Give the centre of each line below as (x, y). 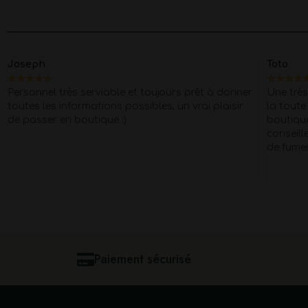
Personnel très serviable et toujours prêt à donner (130, 92)
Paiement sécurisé (143, 259)
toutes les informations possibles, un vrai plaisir (125, 106)
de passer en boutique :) (67, 120)
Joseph (26, 64)
